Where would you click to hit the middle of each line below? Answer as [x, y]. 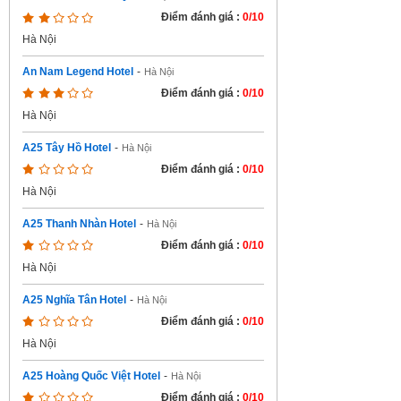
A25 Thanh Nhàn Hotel [79, 224]
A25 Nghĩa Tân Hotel [74, 300]
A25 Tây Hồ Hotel [67, 148]
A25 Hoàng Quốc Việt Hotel [91, 376]
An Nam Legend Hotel [78, 72]
